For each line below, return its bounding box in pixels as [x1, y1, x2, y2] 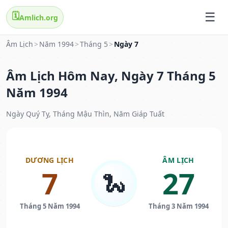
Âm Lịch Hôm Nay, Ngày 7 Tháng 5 [6, 67, 216, 84]
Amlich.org [19, 12, 58, 22]
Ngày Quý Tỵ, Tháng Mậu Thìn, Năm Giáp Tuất [6, 109, 164, 119]
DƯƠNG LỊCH [25, 155, 74, 165]
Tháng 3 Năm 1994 [148, 202, 209, 211]
